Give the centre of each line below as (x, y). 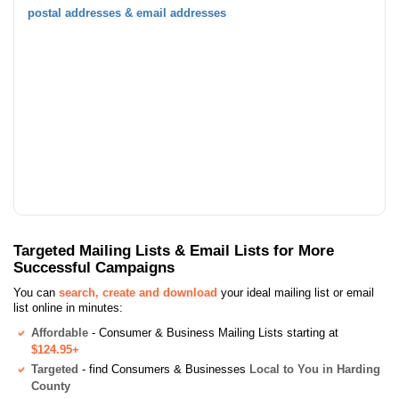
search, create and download (138, 292)
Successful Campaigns (94, 267)
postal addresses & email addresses (127, 12)
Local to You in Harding (315, 369)
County (51, 386)
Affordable (60, 332)
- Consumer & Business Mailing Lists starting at (213, 332)
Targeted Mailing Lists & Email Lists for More (174, 250)
